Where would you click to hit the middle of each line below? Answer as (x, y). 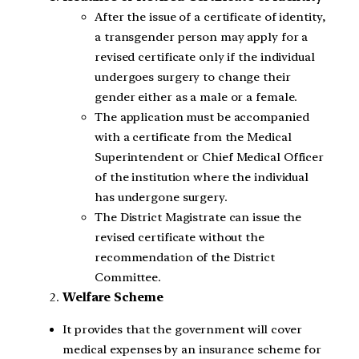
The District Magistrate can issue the (198, 218)
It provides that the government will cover (182, 330)
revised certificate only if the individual (205, 57)
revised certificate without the (179, 238)
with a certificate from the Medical (193, 137)
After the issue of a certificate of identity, (210, 17)
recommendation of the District (185, 258)
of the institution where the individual (202, 177)
